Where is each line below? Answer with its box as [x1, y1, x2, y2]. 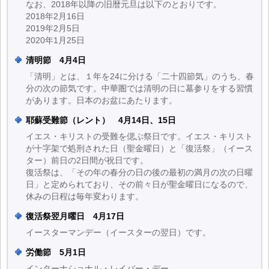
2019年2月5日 [26, 23, 80, 33]
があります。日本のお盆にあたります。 [26, 95, 177, 105]
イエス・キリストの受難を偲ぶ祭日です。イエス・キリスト [26, 131, 253, 141]
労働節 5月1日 [26, 247, 86, 257]
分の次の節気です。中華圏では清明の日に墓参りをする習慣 [26, 83, 253, 93]
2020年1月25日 [26, 35, 85, 45]
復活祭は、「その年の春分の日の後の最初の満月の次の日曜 [26, 168, 253, 177]
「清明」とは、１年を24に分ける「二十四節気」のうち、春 [26, 71, 254, 81]
